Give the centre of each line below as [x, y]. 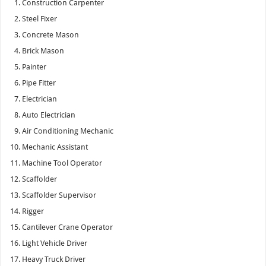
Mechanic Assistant [55, 147]
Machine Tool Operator [62, 163]
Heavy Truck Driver [54, 259]
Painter [34, 66]
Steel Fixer [40, 18]
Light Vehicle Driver [55, 243]
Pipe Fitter [39, 83]
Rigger [33, 211]
